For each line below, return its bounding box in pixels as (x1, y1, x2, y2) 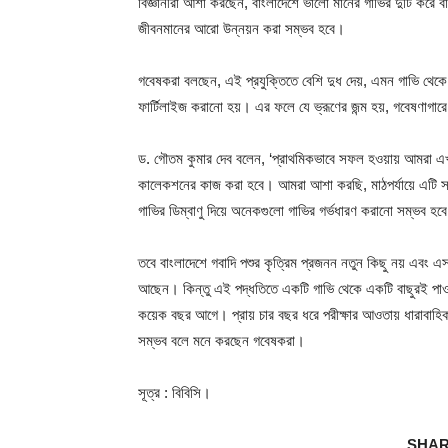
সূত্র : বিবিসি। (138, 383, 211, 401)
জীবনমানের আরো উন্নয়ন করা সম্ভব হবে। (138, 19, 345, 37)
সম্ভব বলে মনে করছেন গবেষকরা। (138, 331, 305, 349)
